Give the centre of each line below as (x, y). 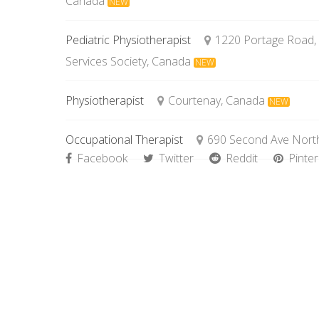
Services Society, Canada (128, 61)
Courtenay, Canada (217, 100)
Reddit (240, 158)
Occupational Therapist (124, 140)
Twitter (175, 158)
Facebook (101, 158)
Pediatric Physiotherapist (128, 40)
